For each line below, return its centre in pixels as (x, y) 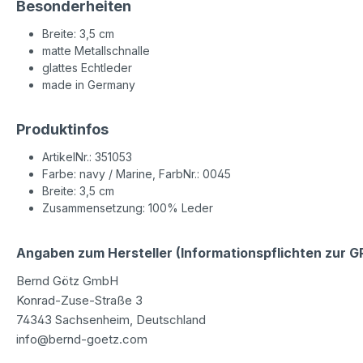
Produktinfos (62, 129)
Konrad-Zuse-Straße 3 (79, 300)
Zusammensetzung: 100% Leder (128, 207)
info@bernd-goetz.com (82, 339)
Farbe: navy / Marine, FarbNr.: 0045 (137, 173)
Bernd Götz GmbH (67, 280)
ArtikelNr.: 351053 (87, 156)
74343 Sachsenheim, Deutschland (111, 319)
